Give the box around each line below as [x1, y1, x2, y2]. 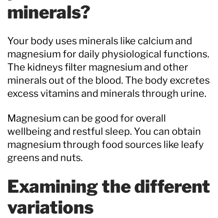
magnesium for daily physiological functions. [7, 48, 209, 60]
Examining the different [7, 175, 210, 197]
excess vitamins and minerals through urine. [7, 87, 206, 99]
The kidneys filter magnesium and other [7, 61, 188, 73]
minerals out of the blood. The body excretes [7, 74, 210, 86]
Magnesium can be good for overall [7, 112, 166, 124]
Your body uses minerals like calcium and [7, 35, 192, 47]
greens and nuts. [7, 151, 83, 163]
